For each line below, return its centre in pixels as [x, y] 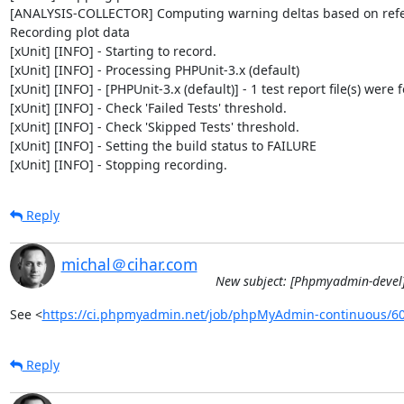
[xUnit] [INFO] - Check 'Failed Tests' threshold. [148, 108]
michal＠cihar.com [129, 264]
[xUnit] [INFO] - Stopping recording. [118, 165]
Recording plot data [69, 32]
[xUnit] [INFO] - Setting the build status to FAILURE [163, 146]
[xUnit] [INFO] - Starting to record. [113, 51]
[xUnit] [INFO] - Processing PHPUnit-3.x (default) [154, 70]
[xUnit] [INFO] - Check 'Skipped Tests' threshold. [154, 127]
